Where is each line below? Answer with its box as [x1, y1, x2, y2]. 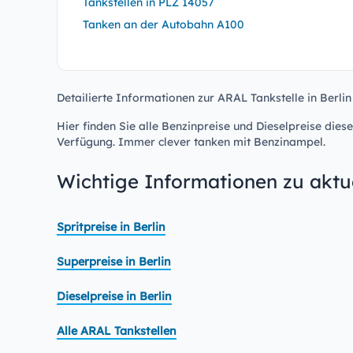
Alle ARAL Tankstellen [57, 324, 176, 338]
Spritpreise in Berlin [57, 220, 165, 234]
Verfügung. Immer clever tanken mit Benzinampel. [57, 135, 325, 149]
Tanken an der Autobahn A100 [83, 17, 244, 32]
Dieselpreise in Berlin [57, 289, 172, 303]
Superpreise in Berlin [57, 255, 171, 269]
